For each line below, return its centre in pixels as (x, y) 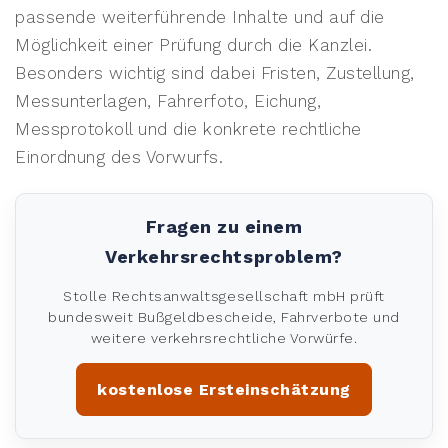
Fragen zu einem (224, 226)
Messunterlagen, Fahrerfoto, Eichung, (168, 100)
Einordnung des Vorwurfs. (119, 156)
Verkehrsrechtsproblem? (224, 256)
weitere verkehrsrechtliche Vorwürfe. (224, 337)
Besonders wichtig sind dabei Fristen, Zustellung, (215, 72)
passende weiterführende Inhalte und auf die (200, 16)
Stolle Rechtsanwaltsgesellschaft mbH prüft (224, 295)
